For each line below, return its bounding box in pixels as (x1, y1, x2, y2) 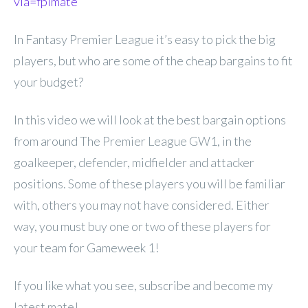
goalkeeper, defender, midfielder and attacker (14, 154, 254, 170)
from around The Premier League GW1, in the (14, 133, 252, 148)
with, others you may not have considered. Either (14, 197, 269, 212)
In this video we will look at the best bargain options (14, 111, 286, 127)
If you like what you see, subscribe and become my (14, 277, 273, 293)
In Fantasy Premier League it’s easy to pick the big (14, 31, 276, 47)
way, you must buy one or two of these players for (14, 218, 271, 234)
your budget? (14, 74, 83, 89)
